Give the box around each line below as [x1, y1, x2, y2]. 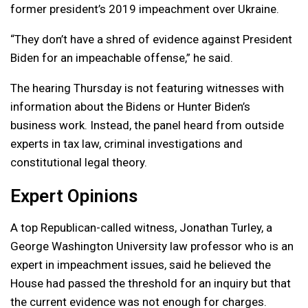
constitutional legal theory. [10, 155, 147, 169]
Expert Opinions [10, 185, 137, 206]
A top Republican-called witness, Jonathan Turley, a [10, 220, 272, 234]
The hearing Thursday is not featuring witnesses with [10, 80, 284, 95]
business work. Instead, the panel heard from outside [10, 118, 284, 132]
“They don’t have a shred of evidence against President [10, 32, 292, 46]
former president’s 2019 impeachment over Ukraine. [10, 1, 279, 16]
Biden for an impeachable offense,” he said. [10, 50, 233, 65]
